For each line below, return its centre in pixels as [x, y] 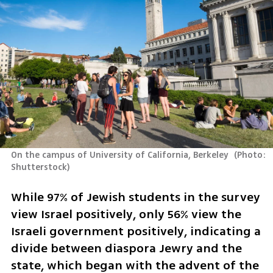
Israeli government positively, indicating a [136, 231]
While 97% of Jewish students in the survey [135, 197]
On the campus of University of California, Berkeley [121, 155]
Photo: [252, 155]
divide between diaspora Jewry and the [126, 248]
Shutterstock [39, 168]
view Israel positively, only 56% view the [126, 214]
